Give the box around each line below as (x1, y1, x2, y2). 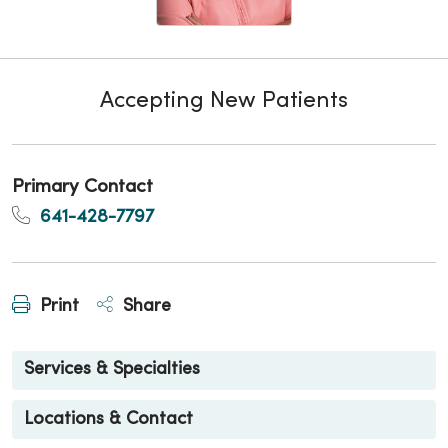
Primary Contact (12, 178, 153, 196)
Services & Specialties (24, 361, 200, 379)
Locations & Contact (24, 410, 193, 428)
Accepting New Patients (100, 91, 348, 112)
